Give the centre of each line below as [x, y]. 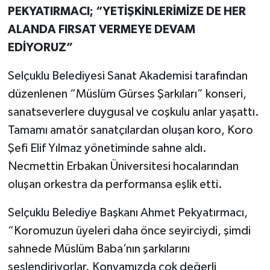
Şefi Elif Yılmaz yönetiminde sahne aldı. [107, 149]
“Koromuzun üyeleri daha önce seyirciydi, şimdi [129, 231]
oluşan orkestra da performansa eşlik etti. [115, 185]
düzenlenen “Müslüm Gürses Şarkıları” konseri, [127, 94]
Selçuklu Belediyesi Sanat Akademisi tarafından [127, 76]
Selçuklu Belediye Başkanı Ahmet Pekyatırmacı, [127, 213]
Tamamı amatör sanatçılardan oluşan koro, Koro [130, 130]
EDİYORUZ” [40, 48]
